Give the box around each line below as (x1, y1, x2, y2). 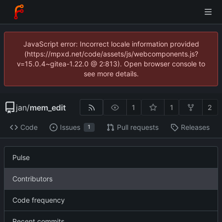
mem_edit (30, 102, 66, 112)
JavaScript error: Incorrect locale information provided (23, 40, 199, 48)
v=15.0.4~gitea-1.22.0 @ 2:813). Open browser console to (17, 59, 205, 68)
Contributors (12, 174, 53, 183)
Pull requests (116, 123, 159, 132)
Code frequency (12, 196, 65, 205)
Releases (180, 123, 210, 132)
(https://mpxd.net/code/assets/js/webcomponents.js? (24, 50, 198, 58)
